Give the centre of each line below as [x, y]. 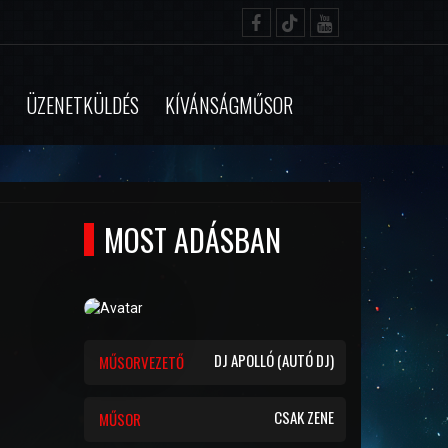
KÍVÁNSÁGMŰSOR [229, 105]
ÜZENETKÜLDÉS [82, 105]
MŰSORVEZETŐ [141, 362]
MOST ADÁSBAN [192, 239]
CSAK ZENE [304, 417]
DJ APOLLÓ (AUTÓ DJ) [274, 360]
